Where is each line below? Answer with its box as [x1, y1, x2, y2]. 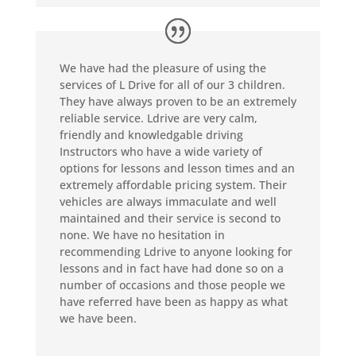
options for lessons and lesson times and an [59, 160, 295, 176]
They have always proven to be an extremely [59, 93, 296, 109]
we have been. [59, 310, 137, 326]
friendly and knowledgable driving [59, 126, 243, 142]
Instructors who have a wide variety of [59, 143, 262, 159]
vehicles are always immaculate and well [59, 193, 277, 209]
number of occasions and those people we [59, 277, 285, 292]
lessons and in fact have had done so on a [59, 260, 284, 276]
